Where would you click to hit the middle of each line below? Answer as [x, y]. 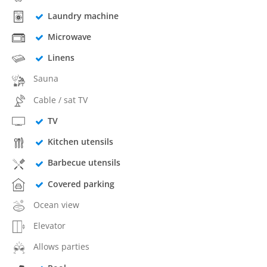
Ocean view [56, 204]
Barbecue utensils [84, 163]
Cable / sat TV [60, 100]
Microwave [69, 36]
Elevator [49, 226]
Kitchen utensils [80, 142]
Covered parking [81, 184]
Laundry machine [83, 15]
